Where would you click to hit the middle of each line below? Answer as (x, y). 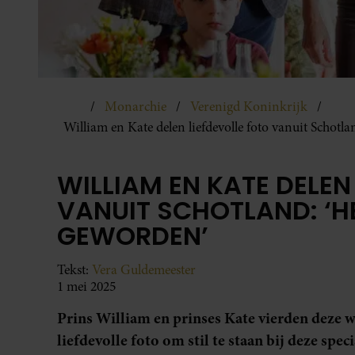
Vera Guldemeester (144, 269)
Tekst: (74, 269)
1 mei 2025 (86, 286)
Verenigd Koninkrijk (249, 107)
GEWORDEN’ (133, 235)
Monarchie (136, 107)
